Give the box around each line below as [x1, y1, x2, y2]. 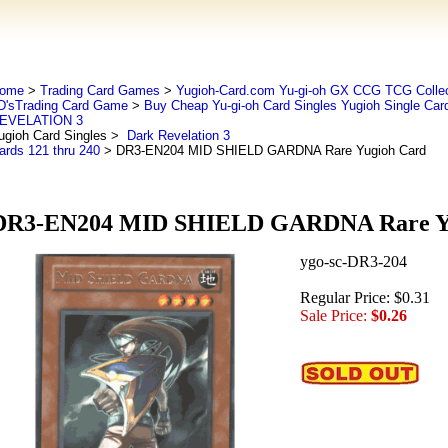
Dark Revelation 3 [122, 128, 230, 143]
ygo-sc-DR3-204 [299, 253, 407, 271]
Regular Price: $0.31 [299, 289, 430, 307]
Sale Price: [299, 307, 367, 325]
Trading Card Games [39, 83, 160, 98]
